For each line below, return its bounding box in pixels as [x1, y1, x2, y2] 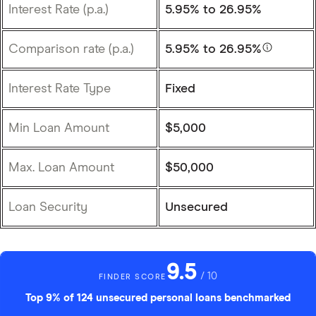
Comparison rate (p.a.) [8, 42, 134, 56]
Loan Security [8, 200, 87, 214]
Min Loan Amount [8, 121, 109, 135]
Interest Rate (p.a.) [8, 3, 109, 16]
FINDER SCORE [99, 272, 166, 281]
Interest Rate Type [8, 82, 111, 95]
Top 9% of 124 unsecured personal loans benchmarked [25, 292, 291, 303]
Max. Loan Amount [8, 161, 114, 174]
